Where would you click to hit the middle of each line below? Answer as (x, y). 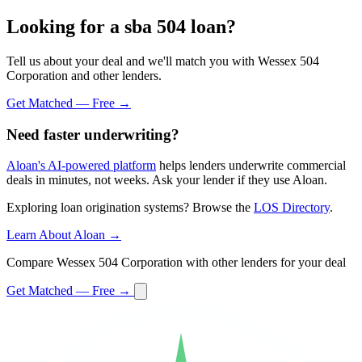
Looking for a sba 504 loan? (121, 27)
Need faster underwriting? (93, 134)
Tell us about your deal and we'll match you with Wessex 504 (163, 61)
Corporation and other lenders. (84, 75)
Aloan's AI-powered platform (81, 166)
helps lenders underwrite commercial (251, 166)
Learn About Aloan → (64, 235)
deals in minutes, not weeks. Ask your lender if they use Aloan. (167, 180)
